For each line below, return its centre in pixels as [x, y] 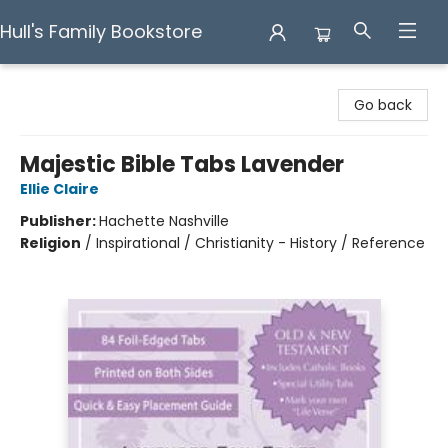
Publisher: [59, 221]
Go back [383, 105]
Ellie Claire [59, 189]
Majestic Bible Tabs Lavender [182, 164]
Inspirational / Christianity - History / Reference [260, 243]
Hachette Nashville [164, 221]
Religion [50, 243]
